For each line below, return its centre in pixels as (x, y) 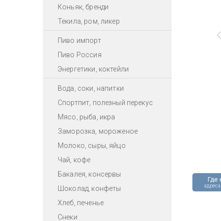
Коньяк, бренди (83, 7)
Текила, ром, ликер (89, 21)
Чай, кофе (74, 160)
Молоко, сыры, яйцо (92, 145)
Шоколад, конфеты (90, 188)
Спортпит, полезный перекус (105, 102)
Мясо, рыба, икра (87, 117)
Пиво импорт (79, 40)
